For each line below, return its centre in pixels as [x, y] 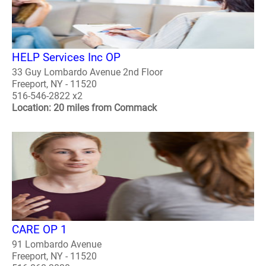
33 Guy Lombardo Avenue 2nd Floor [87, 72]
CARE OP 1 [39, 229]
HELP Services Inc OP [66, 58]
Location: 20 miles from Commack [84, 108]
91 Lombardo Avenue [57, 244]
